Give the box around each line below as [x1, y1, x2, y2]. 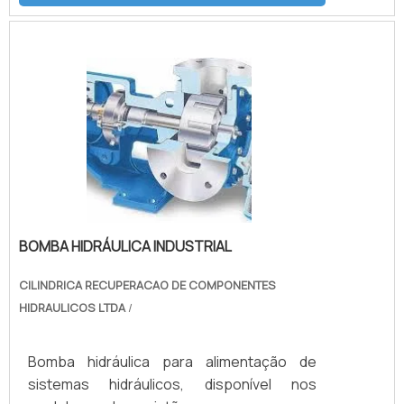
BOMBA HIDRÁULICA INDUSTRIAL [19, 235, 232, 256]
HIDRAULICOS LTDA [19, 298, 125, 316]
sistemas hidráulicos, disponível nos [28, 373, 317, 394]
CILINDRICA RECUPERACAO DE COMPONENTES [19, 276, 276, 293]
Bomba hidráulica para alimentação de [28, 351, 317, 372]
